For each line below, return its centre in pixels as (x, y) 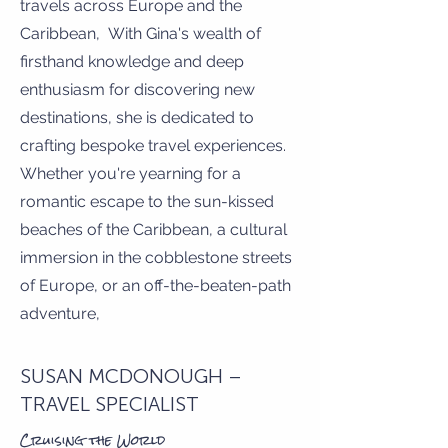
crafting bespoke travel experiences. (153, 145)
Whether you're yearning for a (130, 173)
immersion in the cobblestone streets (156, 257)
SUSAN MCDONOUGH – (131, 376)
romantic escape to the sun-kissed (147, 201)
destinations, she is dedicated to (137, 117)
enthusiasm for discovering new (137, 89)
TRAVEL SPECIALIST (109, 404)
